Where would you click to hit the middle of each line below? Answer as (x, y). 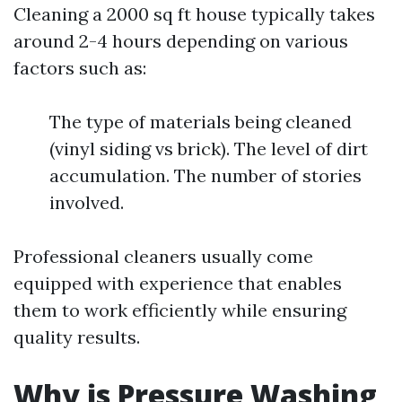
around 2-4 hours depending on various (181, 41)
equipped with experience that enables (178, 283)
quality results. (77, 337)
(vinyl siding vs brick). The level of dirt (209, 149)
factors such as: (80, 68)
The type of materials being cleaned (201, 122)
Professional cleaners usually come (163, 256)
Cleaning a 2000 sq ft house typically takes (194, 14)
